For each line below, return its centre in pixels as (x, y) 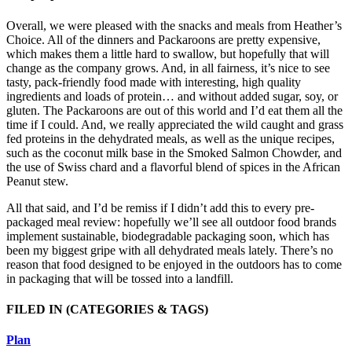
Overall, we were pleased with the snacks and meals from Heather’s (174, 25)
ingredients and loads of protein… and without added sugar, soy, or (172, 96)
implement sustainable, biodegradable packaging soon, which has (168, 236)
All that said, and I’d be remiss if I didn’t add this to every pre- (160, 207)
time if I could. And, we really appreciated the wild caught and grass (175, 124)
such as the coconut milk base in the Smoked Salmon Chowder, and (174, 152)
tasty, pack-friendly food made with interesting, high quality (154, 82)
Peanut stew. (37, 181)
